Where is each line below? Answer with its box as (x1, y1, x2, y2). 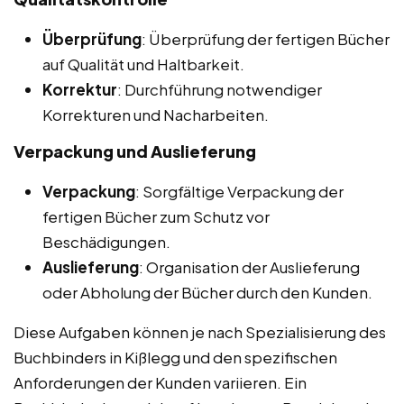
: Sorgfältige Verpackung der (135, 180, 344, 201)
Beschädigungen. (42, 231, 170, 252)
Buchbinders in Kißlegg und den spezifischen (14, 346, 337, 367)
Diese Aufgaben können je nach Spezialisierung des (14, 321, 386, 342)
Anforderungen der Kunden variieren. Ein (14, 372, 307, 392)
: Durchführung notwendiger (117, 78, 322, 99)
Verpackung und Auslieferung (14, 140, 256, 161)
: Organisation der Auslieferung (139, 256, 360, 277)
